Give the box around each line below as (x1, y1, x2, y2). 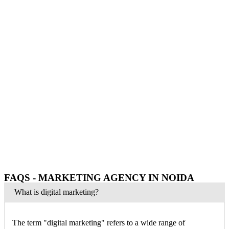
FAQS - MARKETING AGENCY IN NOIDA (4, 172, 194, 183)
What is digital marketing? (14, 188, 99, 196)
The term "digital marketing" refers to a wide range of (12, 218, 185, 227)
